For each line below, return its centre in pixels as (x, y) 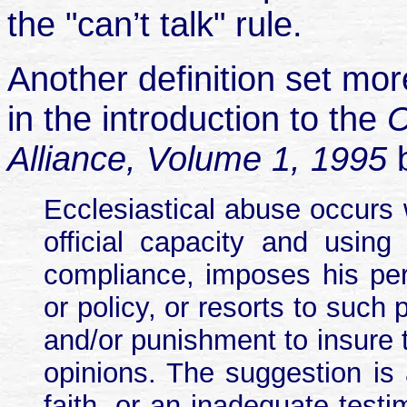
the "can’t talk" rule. (155, 25)
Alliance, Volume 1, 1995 (202, 159)
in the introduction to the (197, 119)
